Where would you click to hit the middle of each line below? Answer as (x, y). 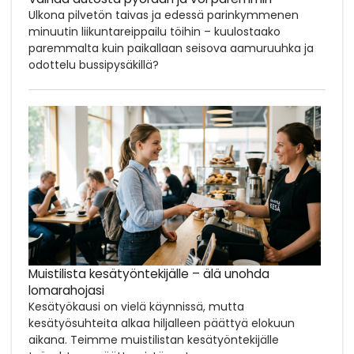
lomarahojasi (66, 290)
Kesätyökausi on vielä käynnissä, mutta (136, 306)
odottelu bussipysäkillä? (94, 64)
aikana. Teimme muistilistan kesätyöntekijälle (154, 339)
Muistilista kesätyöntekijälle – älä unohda (149, 273)
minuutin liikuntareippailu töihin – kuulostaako (154, 31)
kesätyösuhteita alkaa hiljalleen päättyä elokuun (162, 323)
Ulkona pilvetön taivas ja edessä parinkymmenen (164, 15)
